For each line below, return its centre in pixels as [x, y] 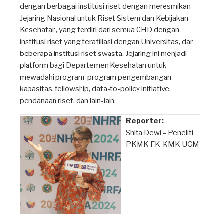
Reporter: [145, 121]
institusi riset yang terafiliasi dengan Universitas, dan [107, 41]
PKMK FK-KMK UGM [163, 144]
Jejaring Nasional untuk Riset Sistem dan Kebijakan [104, 18]
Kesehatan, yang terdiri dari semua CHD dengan [99, 30]
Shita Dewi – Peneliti [159, 132]
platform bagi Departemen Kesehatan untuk [93, 65]
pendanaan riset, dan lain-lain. [68, 100]
